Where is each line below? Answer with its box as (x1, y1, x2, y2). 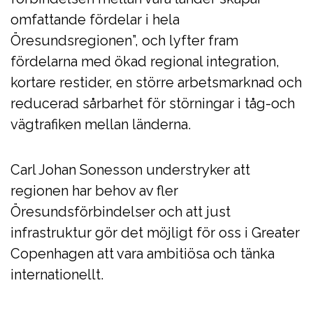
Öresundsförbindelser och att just (10, 203, 231, 220)
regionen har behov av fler (10, 182, 178, 199)
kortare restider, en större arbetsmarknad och (10, 74, 302, 91)
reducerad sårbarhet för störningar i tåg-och (10, 95, 295, 112)
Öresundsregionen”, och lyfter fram (10, 32, 238, 49)
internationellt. (10, 266, 103, 283)
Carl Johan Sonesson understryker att (10, 161, 250, 178)
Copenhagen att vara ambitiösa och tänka (10, 245, 275, 262)
